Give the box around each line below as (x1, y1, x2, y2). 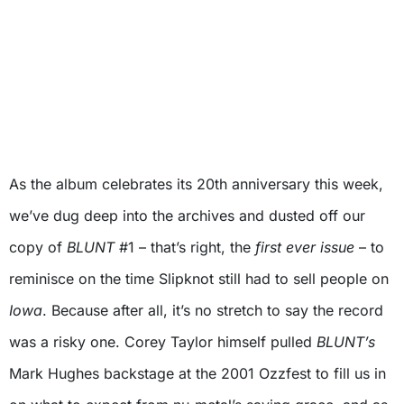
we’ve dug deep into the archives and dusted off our (9, 206, 365, 225)
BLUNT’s (317, 332, 375, 351)
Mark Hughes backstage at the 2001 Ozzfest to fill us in (9, 363, 386, 382)
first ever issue (255, 237, 354, 256)
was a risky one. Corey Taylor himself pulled (9, 332, 317, 351)
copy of (9, 237, 67, 256)
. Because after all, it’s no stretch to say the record (42, 300, 383, 319)
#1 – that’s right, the (115, 237, 255, 256)
